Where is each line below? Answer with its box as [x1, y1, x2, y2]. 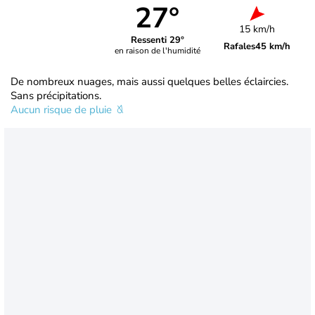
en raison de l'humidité [114, 45, 200, 57]
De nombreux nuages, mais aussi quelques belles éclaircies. [11, 74, 288, 89]
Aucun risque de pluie [11, 102, 115, 117]
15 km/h [239, 22, 276, 36]
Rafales [224, 39, 256, 53]
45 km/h [255, 39, 291, 53]
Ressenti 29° [130, 34, 184, 47]
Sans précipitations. [11, 88, 101, 103]
